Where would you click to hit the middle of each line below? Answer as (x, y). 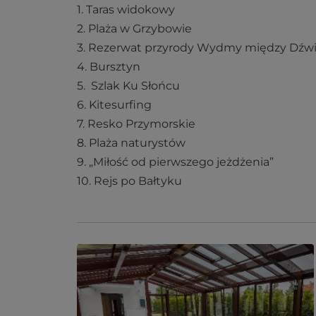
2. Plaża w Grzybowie (134, 28)
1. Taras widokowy (126, 9)
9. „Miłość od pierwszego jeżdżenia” (175, 162)
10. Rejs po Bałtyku (129, 181)
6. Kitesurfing (114, 104)
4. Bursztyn (109, 66)
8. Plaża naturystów (131, 142)
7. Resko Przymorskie (136, 123)
